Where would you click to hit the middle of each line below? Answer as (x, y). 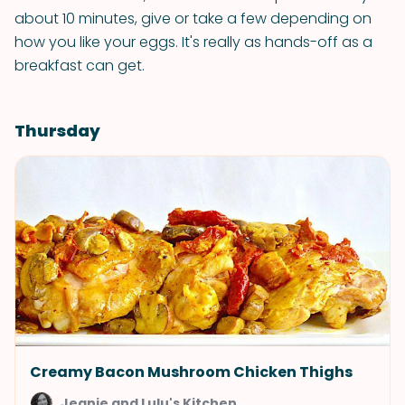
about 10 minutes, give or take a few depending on (193, 19)
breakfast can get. (80, 66)
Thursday (57, 131)
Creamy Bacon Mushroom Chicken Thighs (191, 372)
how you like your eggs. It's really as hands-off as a (193, 42)
